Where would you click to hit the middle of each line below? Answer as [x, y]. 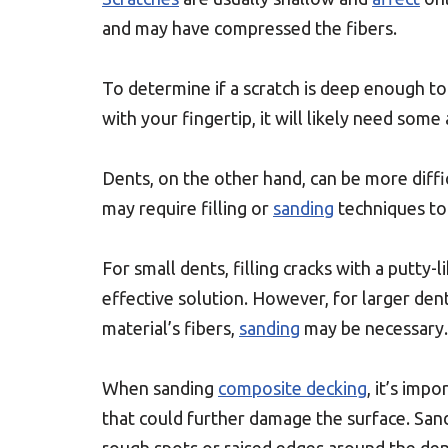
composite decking [292, 388]
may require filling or [187, 208]
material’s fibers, [170, 328]
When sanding [160, 388]
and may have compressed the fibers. [249, 28]
